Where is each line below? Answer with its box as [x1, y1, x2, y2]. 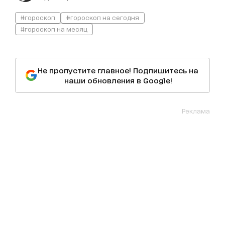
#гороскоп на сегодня [66, 13, 139, 21]
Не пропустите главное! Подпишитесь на [38, 65, 198, 74]
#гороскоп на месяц [21, 25, 87, 33]
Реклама [182, 106, 210, 115]
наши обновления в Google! [64, 75, 172, 84]
